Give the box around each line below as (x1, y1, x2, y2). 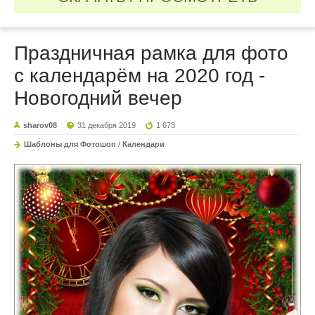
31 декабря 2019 (77, 120, 136, 129)
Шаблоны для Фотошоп (24, 139, 116, 148)
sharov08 (23, 120, 57, 129)
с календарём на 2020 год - (14, 64, 265, 86)
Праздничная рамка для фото (14, 41, 288, 64)
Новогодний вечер (14, 86, 182, 109)
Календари (122, 139, 165, 148)
